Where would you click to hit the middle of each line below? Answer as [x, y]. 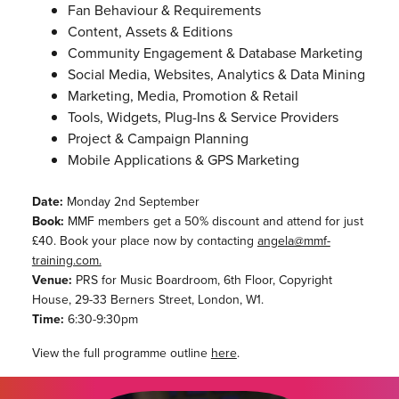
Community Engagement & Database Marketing [215, 53]
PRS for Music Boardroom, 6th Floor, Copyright [202, 280]
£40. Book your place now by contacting [144, 241]
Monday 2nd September [131, 202]
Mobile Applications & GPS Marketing [183, 160]
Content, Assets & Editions [150, 32]
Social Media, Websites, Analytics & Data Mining [216, 74]
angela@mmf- [293, 241]
